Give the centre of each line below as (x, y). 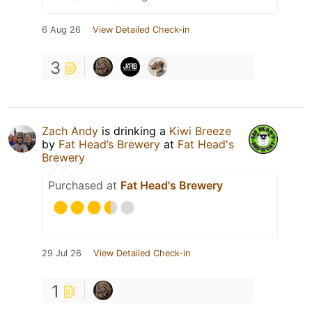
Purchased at (84, 185)
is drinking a (134, 131)
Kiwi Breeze (200, 131)
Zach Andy (70, 131)
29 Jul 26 (62, 253)
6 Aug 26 (61, 29)
